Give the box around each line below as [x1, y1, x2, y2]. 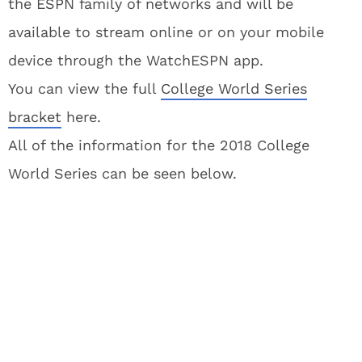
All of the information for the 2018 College [8, 137, 309, 154]
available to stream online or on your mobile [8, 23, 324, 40]
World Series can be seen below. [8, 165, 237, 182]
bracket [8, 108, 61, 125]
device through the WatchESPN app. [8, 52, 263, 69]
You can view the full [8, 80, 161, 97]
